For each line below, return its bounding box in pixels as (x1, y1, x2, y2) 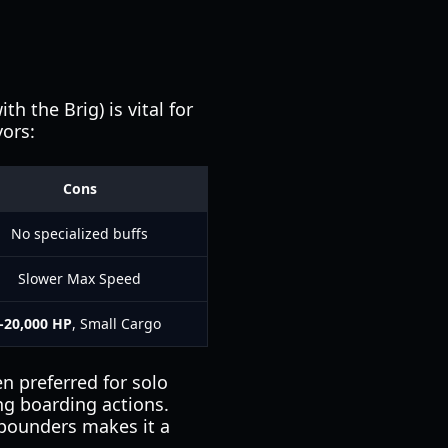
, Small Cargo (71, 314, 161, 333)
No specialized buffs (11, 224, 148, 243)
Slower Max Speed (18, 269, 141, 288)
